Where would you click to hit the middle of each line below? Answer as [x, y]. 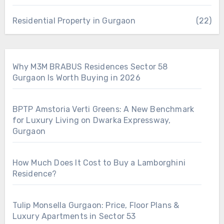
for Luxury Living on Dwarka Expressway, [91, 120]
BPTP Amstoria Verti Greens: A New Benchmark [103, 109]
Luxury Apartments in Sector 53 [74, 216]
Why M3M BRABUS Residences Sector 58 [90, 66]
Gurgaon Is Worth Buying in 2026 [76, 77]
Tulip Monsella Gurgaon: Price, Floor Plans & [96, 205]
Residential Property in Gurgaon [74, 20]
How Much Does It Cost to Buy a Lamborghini [99, 162]
